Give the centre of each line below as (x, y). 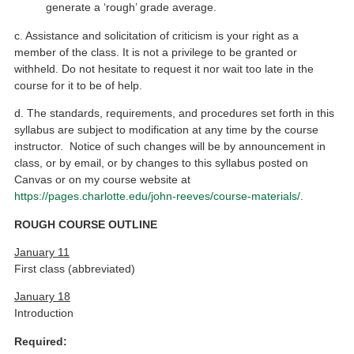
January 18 (43, 297)
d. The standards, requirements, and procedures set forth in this (175, 113)
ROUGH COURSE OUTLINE (86, 224)
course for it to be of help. (79, 85)
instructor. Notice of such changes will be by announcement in (170, 147)
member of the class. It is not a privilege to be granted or (156, 52)
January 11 (42, 252)
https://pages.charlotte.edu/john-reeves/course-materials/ (158, 196)
